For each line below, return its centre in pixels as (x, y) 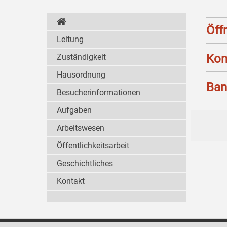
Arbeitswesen (81, 128)
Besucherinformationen (99, 92)
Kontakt (71, 181)
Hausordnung (81, 75)
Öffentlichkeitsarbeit (93, 146)
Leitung (70, 39)
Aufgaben (74, 110)
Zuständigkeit (81, 57)
